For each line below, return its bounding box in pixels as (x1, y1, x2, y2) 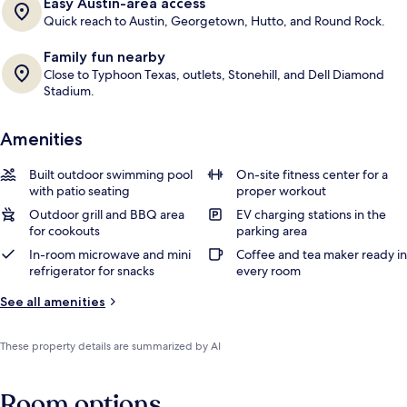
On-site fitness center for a (236, 166, 388, 183)
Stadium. (44, 83, 94, 99)
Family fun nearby (44, 48, 165, 65)
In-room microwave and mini (29, 246, 191, 263)
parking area (236, 223, 307, 239)
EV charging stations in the (236, 206, 386, 223)
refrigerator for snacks (29, 263, 154, 279)
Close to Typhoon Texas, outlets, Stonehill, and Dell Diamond (44, 66, 384, 83)
